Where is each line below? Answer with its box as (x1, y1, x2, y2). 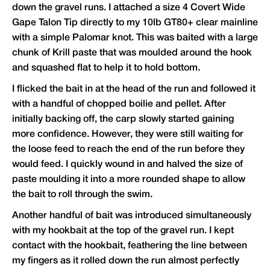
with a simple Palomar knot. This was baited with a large (12, 34, 258, 43)
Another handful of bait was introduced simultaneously (12, 212, 251, 221)
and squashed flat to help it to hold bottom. (12, 64, 200, 73)
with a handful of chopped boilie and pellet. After (12, 100, 226, 109)
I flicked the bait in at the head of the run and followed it (12, 85, 256, 94)
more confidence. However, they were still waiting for (12, 130, 243, 139)
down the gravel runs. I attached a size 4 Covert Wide (12, 4, 245, 13)
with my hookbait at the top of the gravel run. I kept (12, 227, 234, 236)
